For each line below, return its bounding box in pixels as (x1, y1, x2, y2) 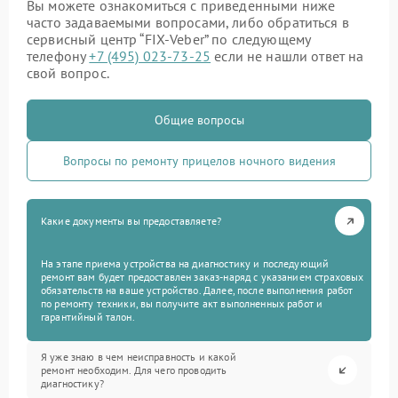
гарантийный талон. (41, 310, 135, 323)
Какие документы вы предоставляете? (41, 214, 222, 227)
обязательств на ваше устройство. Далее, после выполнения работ (41, 283, 354, 297)
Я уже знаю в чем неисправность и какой (41, 350, 236, 363)
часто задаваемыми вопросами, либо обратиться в (27, 13, 349, 31)
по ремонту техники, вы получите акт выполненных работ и (41, 297, 323, 310)
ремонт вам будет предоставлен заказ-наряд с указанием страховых (41, 270, 364, 283)
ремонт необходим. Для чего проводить (41, 363, 227, 377)
